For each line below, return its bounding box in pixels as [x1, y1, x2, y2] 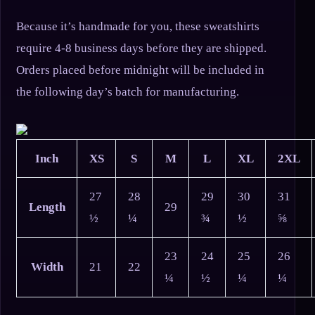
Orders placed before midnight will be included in [16, 63, 264, 77]
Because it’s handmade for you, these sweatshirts [16, 20, 259, 34]
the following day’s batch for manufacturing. [16, 85, 239, 99]
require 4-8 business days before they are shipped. [16, 41, 266, 56]
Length [28, 200, 65, 214]
